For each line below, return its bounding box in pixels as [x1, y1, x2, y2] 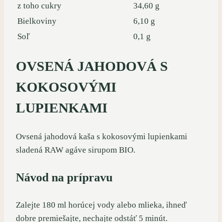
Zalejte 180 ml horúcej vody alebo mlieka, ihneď [16, 200, 187, 210]
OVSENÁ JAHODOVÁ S [16, 58, 168, 74]
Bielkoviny [17, 16, 56, 26]
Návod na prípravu [16, 171, 112, 184]
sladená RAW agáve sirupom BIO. [16, 145, 135, 155]
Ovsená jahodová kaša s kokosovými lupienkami [16, 132, 187, 142]
